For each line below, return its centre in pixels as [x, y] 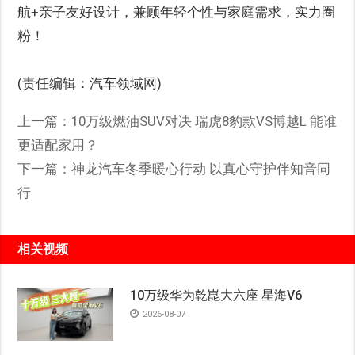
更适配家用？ [58, 145]
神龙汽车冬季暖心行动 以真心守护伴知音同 [201, 168]
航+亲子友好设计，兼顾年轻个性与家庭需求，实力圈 [177, 11]
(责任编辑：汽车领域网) [90, 83]
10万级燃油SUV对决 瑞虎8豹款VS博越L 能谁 [204, 121]
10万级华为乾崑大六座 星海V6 [216, 295]
